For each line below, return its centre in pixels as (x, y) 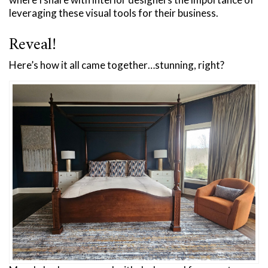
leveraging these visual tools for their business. (114, 13)
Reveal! (33, 45)
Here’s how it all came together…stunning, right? (117, 65)
